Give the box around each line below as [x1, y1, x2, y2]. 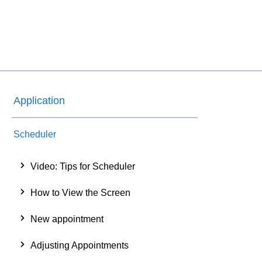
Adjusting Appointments [30, 240, 129, 250]
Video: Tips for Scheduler [30, 161, 135, 171]
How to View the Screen [30, 187, 130, 198]
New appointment [30, 213, 104, 224]
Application [13, 95, 65, 107]
